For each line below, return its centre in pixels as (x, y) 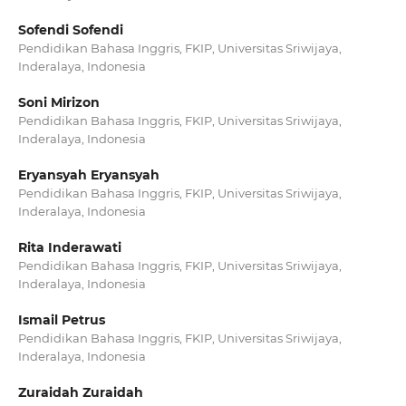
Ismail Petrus (61, 320)
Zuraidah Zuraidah (80, 393)
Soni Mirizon (58, 103)
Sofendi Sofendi (70, 30)
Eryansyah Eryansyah (88, 175)
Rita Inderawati (69, 248)
